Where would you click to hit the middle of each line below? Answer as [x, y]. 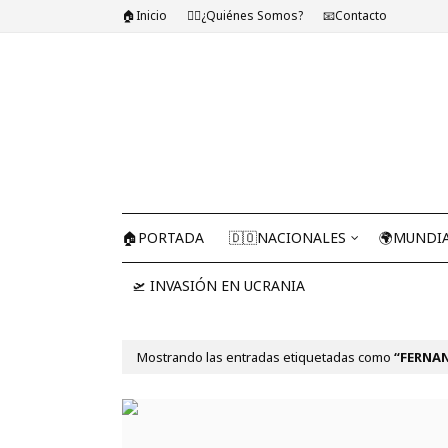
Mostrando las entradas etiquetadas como [265, 357]
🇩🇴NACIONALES [287, 237]
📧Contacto [355, 15]
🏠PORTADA [163, 237]
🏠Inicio [144, 15]
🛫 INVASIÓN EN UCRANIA [218, 285]
